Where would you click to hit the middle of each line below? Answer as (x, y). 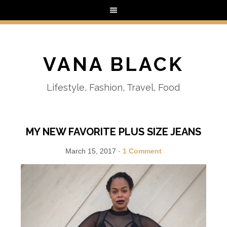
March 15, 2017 (90, 151)
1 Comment (142, 151)
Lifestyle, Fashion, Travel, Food (113, 87)
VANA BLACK (113, 64)
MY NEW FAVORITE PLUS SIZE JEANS (113, 132)
